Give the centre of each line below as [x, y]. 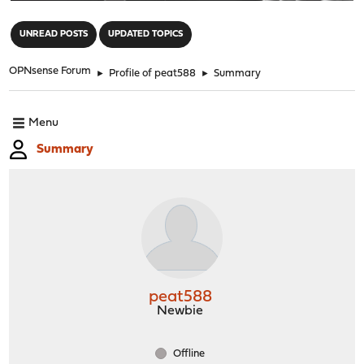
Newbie [180, 311]
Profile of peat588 [153, 73]
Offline [188, 353]
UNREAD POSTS [54, 34]
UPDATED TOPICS [146, 34]
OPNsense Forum [50, 71]
